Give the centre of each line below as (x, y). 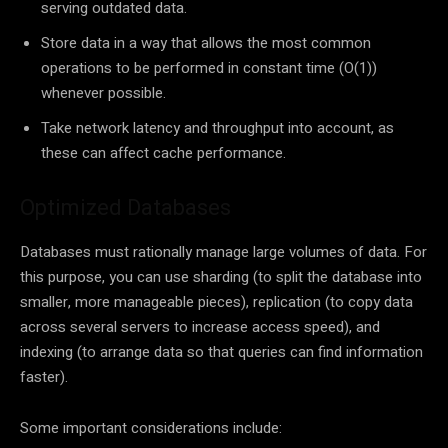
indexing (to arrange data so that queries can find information (221, 352)
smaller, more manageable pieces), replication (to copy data (216, 302)
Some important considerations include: (151, 428)
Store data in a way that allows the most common (206, 43)
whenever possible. (103, 93)
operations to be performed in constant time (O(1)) (209, 68)
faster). (44, 377)
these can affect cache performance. (163, 153)
